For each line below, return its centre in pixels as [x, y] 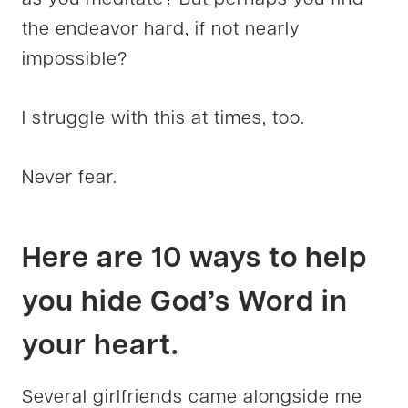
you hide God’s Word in [185, 303]
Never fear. [70, 178]
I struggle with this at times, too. [163, 119]
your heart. [101, 347]
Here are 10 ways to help [194, 259]
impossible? [75, 60]
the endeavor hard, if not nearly [161, 30]
